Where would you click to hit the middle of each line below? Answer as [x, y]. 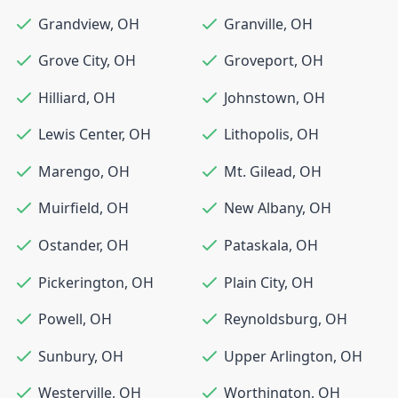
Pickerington [81, 282]
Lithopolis [257, 135]
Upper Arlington [279, 356]
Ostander [69, 246]
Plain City [254, 282]
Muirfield [69, 208]
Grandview [74, 24]
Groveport [259, 61]
